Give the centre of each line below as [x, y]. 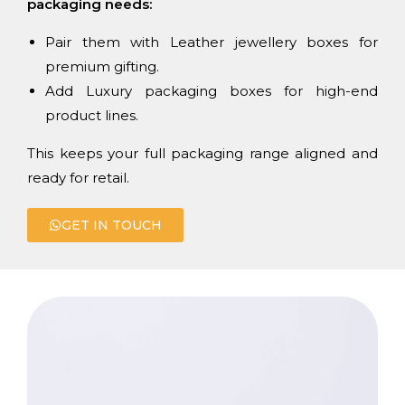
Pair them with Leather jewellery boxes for [212, 42]
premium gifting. [102, 67]
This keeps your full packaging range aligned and [202, 154]
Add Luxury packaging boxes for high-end [212, 91]
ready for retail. [78, 178]
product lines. [92, 116]
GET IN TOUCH [112, 226]
